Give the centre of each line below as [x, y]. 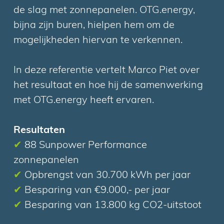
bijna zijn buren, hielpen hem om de [94, 25]
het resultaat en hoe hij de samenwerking [108, 85]
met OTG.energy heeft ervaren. [84, 100]
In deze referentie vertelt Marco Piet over [107, 70]
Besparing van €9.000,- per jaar [96, 190]
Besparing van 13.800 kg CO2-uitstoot [112, 205]
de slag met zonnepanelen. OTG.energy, [104, 10]
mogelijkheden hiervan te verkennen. [98, 40]
